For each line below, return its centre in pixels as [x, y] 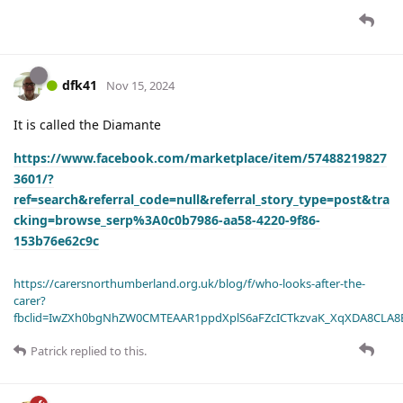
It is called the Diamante [87, 125]
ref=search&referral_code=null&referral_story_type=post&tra [201, 200]
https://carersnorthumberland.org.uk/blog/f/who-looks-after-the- [189, 284]
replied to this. [107, 351]
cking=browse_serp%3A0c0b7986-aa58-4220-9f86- [167, 220]
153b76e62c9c [56, 241]
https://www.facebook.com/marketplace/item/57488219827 [200, 158]
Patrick [49, 351]
